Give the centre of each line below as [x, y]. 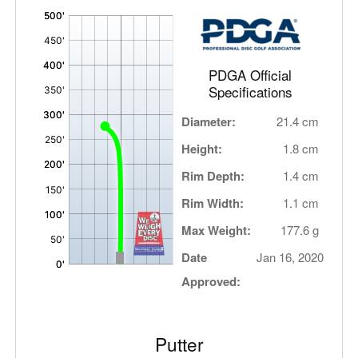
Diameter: [209, 122]
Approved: [211, 282]
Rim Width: [213, 203]
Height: [202, 149]
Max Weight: [217, 231]
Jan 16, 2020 [290, 257]
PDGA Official [251, 75]
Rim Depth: [213, 176]
